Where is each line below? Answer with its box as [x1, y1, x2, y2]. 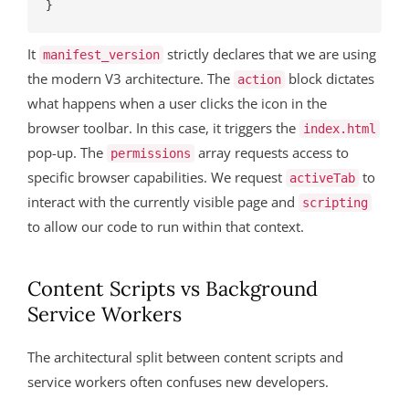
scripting [302, 195, 368, 210]
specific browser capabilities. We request [27, 168, 286, 186]
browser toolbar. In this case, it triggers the [27, 119, 299, 137]
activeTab [289, 171, 355, 185]
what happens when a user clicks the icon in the [27, 94, 327, 112]
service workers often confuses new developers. [27, 372, 329, 391]
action [237, 72, 281, 87]
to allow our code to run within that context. [27, 217, 304, 236]
